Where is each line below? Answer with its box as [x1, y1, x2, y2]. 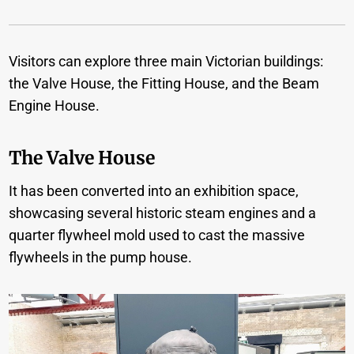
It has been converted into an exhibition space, [9, 183, 299, 200]
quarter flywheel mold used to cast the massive [9, 227, 306, 244]
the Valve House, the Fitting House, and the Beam [9, 75, 320, 92]
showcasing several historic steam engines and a [9, 205, 317, 222]
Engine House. [9, 97, 100, 115]
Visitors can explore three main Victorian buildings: [9, 53, 324, 70]
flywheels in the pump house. [9, 249, 193, 266]
